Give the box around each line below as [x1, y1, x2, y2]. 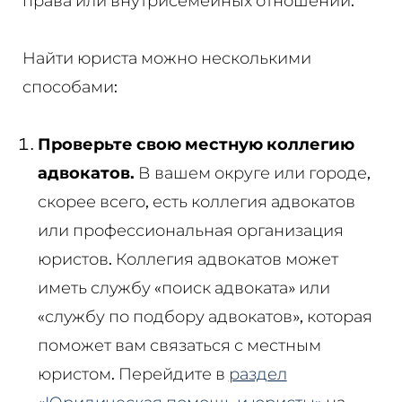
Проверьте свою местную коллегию [37, 134, 354, 153]
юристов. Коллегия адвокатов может [37, 249, 338, 268]
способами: [22, 76, 118, 96]
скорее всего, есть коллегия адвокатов [37, 191, 355, 211]
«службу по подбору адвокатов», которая [37, 306, 372, 326]
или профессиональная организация [37, 220, 344, 240]
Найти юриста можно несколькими [22, 48, 311, 67]
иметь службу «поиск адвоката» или [37, 277, 330, 297]
